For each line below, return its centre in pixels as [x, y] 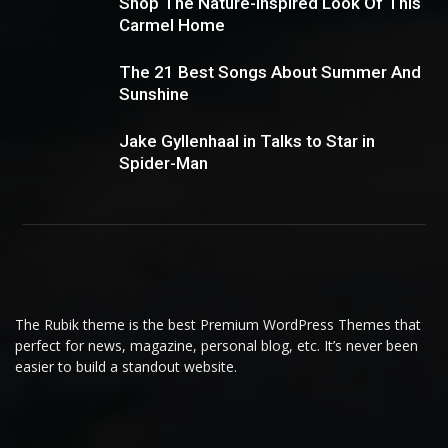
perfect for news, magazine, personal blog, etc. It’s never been [216, 345]
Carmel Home [172, 25]
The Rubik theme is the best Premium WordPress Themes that [218, 324]
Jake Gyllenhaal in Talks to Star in [247, 141]
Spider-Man [163, 163]
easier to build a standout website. [126, 366]
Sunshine [154, 94]
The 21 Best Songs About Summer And [270, 72]
